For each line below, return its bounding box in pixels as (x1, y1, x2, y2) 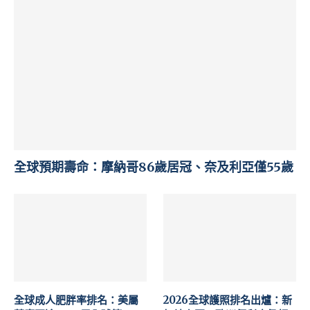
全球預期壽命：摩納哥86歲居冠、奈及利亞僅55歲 (14, 158, 293, 175)
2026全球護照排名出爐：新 (163, 293, 293, 307)
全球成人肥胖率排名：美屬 (14, 293, 138, 307)
